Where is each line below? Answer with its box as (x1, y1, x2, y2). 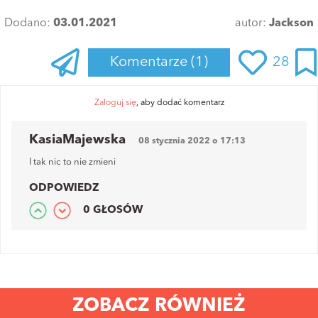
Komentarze (110, 55, 191, 70)
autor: (235, 17, 269, 29)
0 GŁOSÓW (83, 204, 143, 216)
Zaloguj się (94, 98, 136, 107)
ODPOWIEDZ (29, 182, 99, 194)
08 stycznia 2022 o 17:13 (138, 136, 246, 146)
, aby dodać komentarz (136, 98, 224, 107)
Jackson (269, 17, 314, 29)
